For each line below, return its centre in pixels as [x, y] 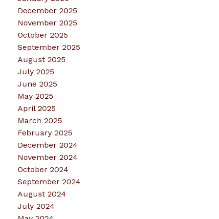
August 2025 [41, 60]
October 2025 [43, 35]
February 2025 [45, 133]
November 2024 [47, 157]
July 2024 [36, 206]
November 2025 [47, 23]
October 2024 [43, 170]
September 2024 [49, 182]
